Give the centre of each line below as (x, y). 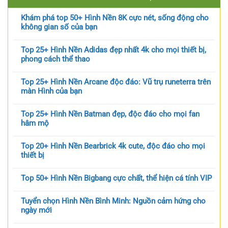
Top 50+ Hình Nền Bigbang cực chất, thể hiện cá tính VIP (116, 178)
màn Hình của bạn (51, 91)
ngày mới (36, 210)
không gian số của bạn (59, 27)
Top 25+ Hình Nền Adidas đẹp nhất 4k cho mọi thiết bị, (113, 50)
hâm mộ (35, 123)
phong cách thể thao (55, 59)
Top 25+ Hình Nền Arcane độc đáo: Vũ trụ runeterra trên (116, 82)
